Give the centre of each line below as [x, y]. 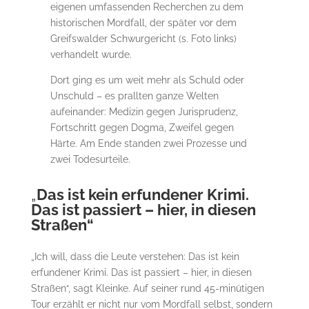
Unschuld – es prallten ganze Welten [135, 96]
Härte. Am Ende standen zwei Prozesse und [149, 143]
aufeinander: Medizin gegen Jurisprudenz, [144, 111]
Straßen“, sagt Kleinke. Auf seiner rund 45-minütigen [147, 288]
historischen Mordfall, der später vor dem [144, 22]
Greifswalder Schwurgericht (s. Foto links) [144, 38]
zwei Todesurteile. [91, 159]
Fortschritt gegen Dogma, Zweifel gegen [142, 127]
